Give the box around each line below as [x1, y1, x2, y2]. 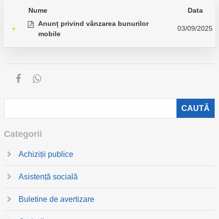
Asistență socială [19, 173, 78, 181]
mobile [38, 30, 61, 38]
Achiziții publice [19, 150, 73, 158]
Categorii [4, 129, 42, 139]
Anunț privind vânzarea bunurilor [38, 20, 149, 27]
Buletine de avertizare [19, 195, 94, 203]
